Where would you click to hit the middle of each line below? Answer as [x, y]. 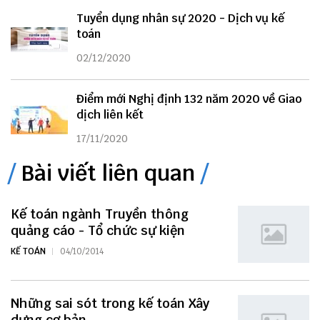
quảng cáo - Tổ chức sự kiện [98, 231]
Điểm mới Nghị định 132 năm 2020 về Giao [189, 99]
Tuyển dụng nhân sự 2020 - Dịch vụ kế [180, 19]
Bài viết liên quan [108, 174]
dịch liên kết [110, 115]
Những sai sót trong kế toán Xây [110, 304]
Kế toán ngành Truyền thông [100, 214]
